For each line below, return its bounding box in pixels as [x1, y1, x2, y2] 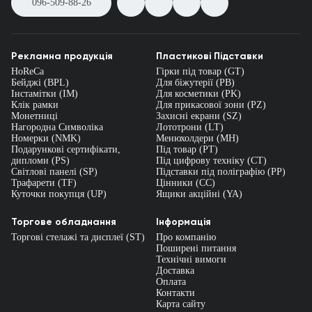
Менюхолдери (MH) [156, 133, 239, 144]
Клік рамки [11, 100, 58, 111]
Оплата [156, 276, 186, 288]
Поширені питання [156, 243, 236, 254]
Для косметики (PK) [156, 88, 241, 100]
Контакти [156, 288, 195, 299]
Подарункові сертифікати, [11, 144, 120, 155]
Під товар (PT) [156, 144, 218, 155]
